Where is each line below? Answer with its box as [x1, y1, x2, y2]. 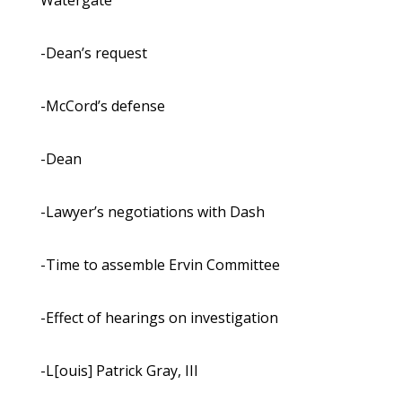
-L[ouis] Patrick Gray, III [39, 361, 198, 381]
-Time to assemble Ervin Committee [39, 255, 280, 275]
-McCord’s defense [39, 96, 165, 117]
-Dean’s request [39, 43, 147, 64]
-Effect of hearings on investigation [39, 308, 278, 328]
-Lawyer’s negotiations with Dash [39, 202, 265, 223]
